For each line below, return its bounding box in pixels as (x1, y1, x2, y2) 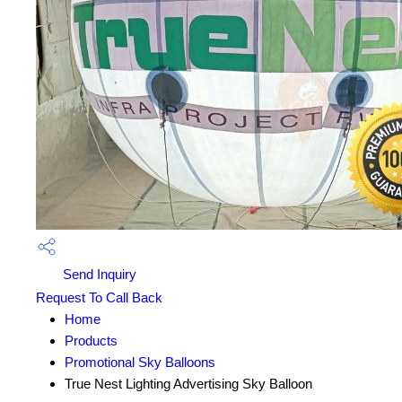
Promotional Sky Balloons (65, 354, 215, 371)
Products (65, 333, 118, 349)
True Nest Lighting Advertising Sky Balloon (65, 376, 312, 392)
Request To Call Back (36, 290, 162, 306)
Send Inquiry (59, 267, 136, 282)
